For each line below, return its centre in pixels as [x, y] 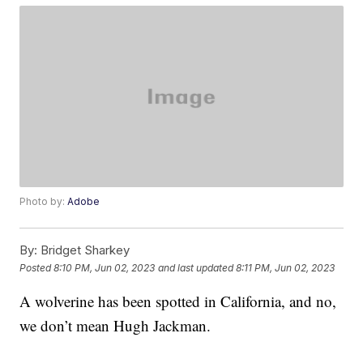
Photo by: [44, 202]
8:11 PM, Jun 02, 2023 [286, 267]
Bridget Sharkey [84, 250]
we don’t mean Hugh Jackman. [115, 326]
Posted [37, 267]
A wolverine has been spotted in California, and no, [178, 301]
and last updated [196, 267]
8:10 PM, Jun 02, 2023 [105, 267]
